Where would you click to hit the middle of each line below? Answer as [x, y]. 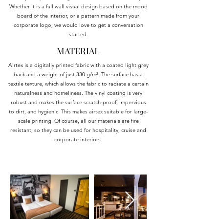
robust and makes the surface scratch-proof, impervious [78, 102]
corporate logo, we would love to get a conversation [78, 25]
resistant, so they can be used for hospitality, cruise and [78, 130]
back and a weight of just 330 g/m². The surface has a [78, 74]
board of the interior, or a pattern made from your [78, 16]
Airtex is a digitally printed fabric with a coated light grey [78, 65]
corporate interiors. [78, 139]
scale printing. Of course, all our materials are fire [78, 121]
